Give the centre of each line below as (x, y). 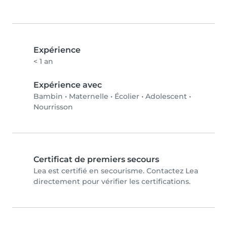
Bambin (48, 97)
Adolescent (166, 97)
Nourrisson (53, 107)
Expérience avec (68, 85)
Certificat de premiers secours (96, 160)
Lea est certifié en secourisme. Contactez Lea (116, 171)
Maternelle (89, 97)
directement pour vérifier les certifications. (112, 182)
